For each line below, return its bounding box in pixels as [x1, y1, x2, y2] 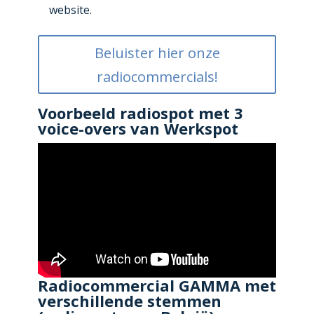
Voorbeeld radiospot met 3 [37, 102, 243, 124]
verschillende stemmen [37, 290, 221, 312]
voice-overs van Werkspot [37, 118, 238, 139]
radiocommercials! [96, 67, 218, 87]
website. [48, 2, 92, 18]
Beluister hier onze [94, 43, 220, 63]
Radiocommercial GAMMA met [37, 275, 276, 296]
